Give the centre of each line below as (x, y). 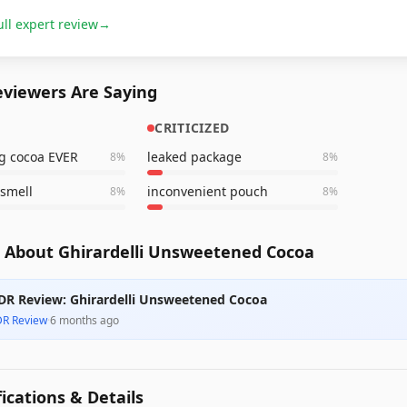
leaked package (194, 157)
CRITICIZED (192, 128)
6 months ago (84, 320)
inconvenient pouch (208, 191)
